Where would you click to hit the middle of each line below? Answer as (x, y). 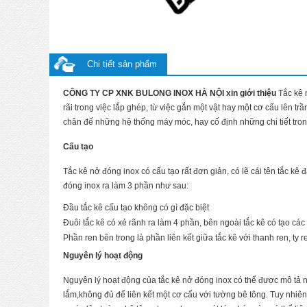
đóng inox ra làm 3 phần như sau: (126, 185)
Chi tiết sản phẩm (122, 64)
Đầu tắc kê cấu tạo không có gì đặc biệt (136, 207)
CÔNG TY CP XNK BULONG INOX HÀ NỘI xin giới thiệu (170, 93)
